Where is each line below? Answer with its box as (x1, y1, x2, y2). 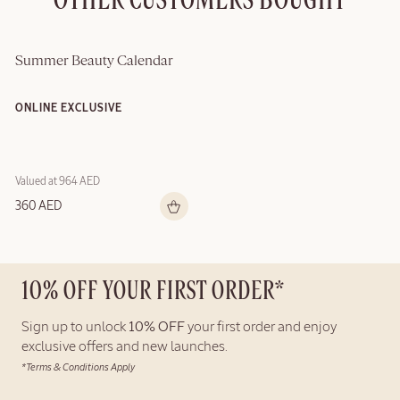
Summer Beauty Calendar (15, 54, 173, 69)
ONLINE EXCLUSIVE (15, 103, 122, 114)
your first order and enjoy (185, 320, 337, 335)
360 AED (15, 199, 62, 212)
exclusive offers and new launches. (21, 339, 228, 354)
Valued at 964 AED (15, 176, 100, 187)
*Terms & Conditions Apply (21, 362, 135, 372)
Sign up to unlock (21, 320, 129, 335)
